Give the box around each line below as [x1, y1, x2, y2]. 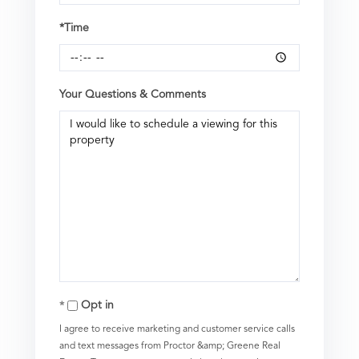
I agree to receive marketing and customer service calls [59, 324, 295, 334]
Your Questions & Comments [59, 88, 206, 100]
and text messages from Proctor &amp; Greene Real [59, 341, 280, 351]
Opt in [81, 299, 114, 311]
